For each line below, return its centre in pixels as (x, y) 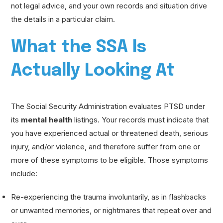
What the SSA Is (79, 47)
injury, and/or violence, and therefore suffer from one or (106, 146)
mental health (47, 119)
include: (24, 173)
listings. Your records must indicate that (141, 119)
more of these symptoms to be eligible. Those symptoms (110, 160)
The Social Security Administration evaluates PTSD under (108, 106)
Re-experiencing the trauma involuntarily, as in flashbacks (109, 197)
